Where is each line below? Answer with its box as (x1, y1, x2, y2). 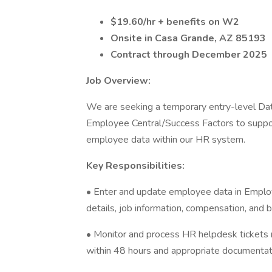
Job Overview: (86, 74, 151, 87)
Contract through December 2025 (110, 48, 267, 61)
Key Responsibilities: (86, 159, 185, 172)
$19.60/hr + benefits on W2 (110, 15, 239, 29)
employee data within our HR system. (86, 133, 245, 146)
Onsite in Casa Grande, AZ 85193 (110, 32, 266, 45)
